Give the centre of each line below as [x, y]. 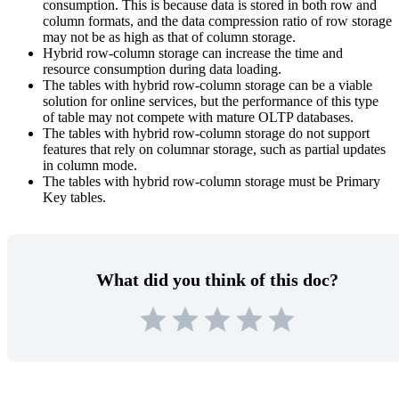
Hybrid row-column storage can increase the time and [193, 53]
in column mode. [90, 165]
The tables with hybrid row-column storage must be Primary [212, 181]
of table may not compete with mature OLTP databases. [198, 117]
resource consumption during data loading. [162, 69]
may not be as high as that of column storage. [169, 37]
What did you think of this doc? [217, 279]
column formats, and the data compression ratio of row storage [217, 20]
